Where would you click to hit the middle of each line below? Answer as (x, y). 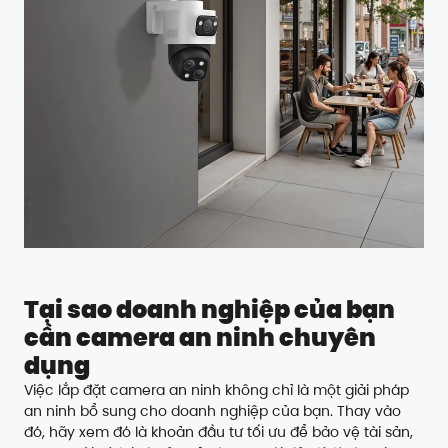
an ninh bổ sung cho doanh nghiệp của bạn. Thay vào (212, 411)
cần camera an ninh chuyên (200, 337)
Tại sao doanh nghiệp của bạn (209, 309)
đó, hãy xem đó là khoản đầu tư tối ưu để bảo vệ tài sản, (218, 432)
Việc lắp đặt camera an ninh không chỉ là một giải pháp (216, 390)
